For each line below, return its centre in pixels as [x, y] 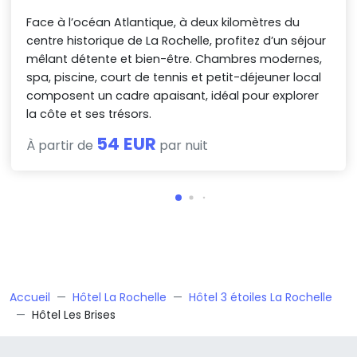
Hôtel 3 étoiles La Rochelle [261, 298]
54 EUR [127, 144]
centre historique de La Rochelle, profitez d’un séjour [177, 41]
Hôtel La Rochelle [120, 298]
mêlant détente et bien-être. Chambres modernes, [175, 59]
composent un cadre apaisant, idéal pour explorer [173, 96]
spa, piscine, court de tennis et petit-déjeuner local [174, 78]
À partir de [62, 146]
